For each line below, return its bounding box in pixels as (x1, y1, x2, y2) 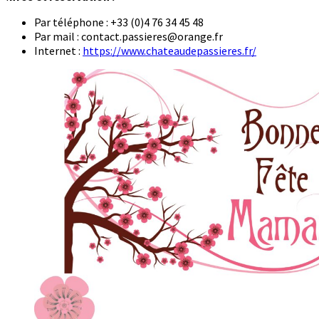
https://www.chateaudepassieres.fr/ (83, 43, 256, 58)
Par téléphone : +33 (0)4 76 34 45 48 (34, 15, 204, 30)
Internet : (34, 43, 83, 58)
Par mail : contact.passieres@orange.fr (34, 29, 223, 44)
